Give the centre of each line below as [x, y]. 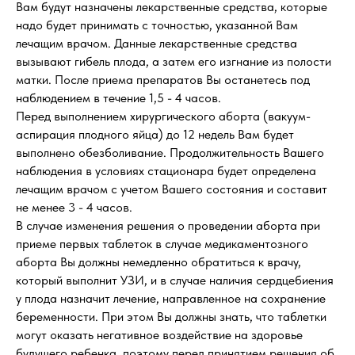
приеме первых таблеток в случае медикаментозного [162, 244]
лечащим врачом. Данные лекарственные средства [157, 43]
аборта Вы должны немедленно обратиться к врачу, [158, 262]
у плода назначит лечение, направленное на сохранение [171, 298]
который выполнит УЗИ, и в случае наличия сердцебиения [175, 280]
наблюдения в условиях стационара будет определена [166, 171]
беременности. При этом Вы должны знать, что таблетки [171, 317]
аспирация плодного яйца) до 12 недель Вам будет [155, 134]
